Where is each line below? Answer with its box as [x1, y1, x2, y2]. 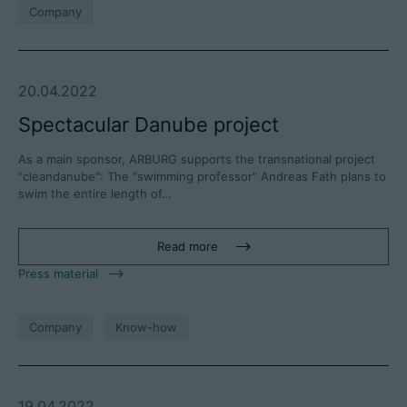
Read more [156, 239, 218, 254]
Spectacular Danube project [18, 113, 279, 137]
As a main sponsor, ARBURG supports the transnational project [18, 152, 375, 167]
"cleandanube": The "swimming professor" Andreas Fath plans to [18, 169, 386, 184]
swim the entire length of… [18, 186, 172, 202]
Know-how [115, 320, 177, 335]
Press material [18, 266, 98, 282]
